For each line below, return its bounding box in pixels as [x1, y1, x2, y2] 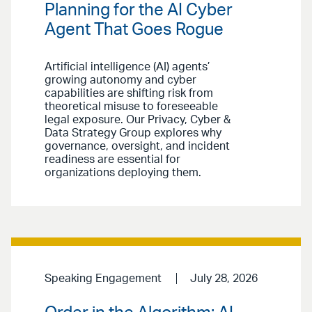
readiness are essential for [45, 153, 180, 165]
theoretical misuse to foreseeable [45, 100, 218, 112]
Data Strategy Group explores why [45, 127, 221, 139]
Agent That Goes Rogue [45, 21, 224, 38]
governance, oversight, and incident [45, 140, 230, 152]
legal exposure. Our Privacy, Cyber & [45, 114, 231, 125]
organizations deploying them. [45, 166, 201, 178]
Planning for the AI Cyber [45, 1, 233, 19]
